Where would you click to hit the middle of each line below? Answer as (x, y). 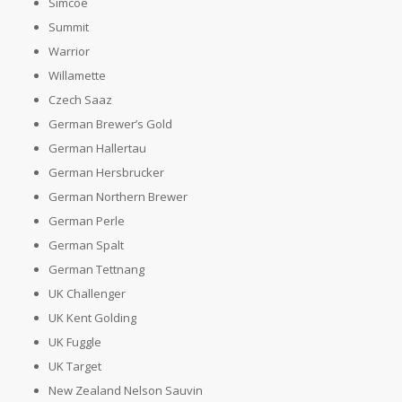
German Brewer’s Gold (110, 123)
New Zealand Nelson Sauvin (125, 390)
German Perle (86, 220)
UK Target (74, 366)
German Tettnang (96, 269)
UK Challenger (87, 293)
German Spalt (86, 245)
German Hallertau (97, 148)
